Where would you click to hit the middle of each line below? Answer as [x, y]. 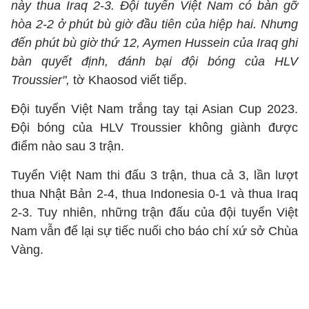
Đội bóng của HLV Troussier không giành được [154, 128]
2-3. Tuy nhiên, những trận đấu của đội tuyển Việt [154, 212]
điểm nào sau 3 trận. [68, 146]
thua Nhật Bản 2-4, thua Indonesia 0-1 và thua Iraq [154, 194]
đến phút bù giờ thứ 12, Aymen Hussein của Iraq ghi [154, 43]
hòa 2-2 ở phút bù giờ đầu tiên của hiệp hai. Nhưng [154, 24]
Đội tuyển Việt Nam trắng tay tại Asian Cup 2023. [154, 109]
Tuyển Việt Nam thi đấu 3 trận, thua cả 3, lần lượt [154, 175]
